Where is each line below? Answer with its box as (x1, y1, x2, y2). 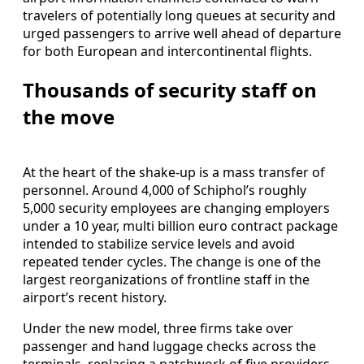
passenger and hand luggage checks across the (23, 336, 316, 355)
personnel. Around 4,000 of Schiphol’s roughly (23, 180, 306, 199)
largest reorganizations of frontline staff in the (23, 270, 310, 288)
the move (23, 102, 115, 130)
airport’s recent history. (23, 288, 167, 306)
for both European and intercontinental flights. (23, 41, 312, 60)
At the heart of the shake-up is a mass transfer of (23, 162, 325, 181)
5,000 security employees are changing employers (23, 198, 330, 217)
